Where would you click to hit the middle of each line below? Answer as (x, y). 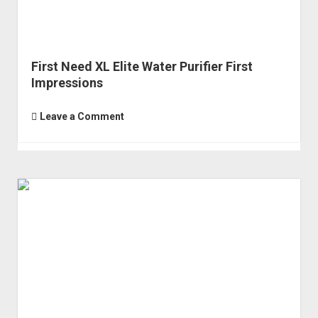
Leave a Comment (82, 116)
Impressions (67, 82)
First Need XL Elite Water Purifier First (142, 66)
